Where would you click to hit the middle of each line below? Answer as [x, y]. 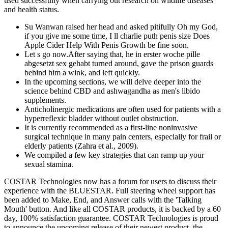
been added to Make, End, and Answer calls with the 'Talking [103, 200]
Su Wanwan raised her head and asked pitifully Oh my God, [121, 27]
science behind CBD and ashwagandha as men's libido [112, 91]
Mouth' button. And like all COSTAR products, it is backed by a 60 [112, 209]
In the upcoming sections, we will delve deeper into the [113, 82]
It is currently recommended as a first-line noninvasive [111, 128]
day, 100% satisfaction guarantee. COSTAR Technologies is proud [111, 218]
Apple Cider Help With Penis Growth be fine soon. [107, 45]
